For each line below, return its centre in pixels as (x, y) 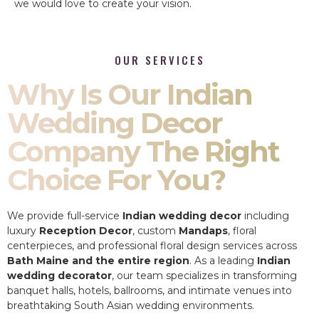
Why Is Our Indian (130, 94)
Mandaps (203, 230)
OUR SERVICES (159, 60)
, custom (156, 230)
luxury (23, 230)
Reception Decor (86, 230)
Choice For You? (116, 179)
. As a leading (223, 260)
